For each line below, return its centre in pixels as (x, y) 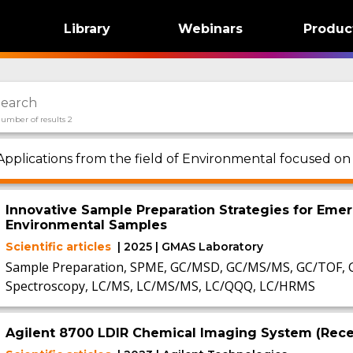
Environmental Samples (86, 225)
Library (87, 29)
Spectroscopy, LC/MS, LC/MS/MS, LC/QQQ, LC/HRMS (160, 286)
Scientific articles (58, 247)
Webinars (211, 29)
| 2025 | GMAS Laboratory (190, 247)
